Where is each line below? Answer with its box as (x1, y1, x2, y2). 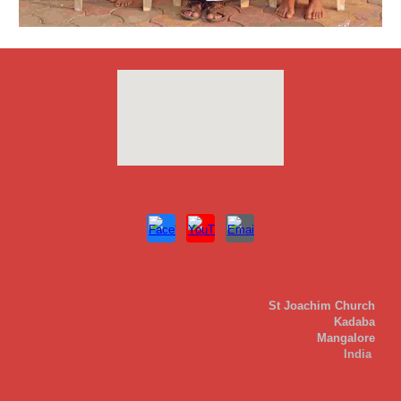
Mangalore (316, 330, 375, 345)
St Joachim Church (268, 298, 375, 312)
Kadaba (333, 314, 375, 328)
